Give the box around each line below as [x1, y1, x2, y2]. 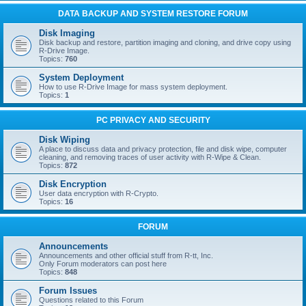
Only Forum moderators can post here [39, 260, 167, 268]
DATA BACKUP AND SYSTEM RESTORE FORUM [58, 9, 248, 18]
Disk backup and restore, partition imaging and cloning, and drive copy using [39, 38, 291, 46]
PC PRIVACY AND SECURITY [96, 115, 210, 125]
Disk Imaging [39, 28, 95, 38]
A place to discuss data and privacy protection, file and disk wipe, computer [39, 145, 287, 153]
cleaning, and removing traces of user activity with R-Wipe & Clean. [39, 153, 261, 161]
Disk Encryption [39, 179, 107, 189]
